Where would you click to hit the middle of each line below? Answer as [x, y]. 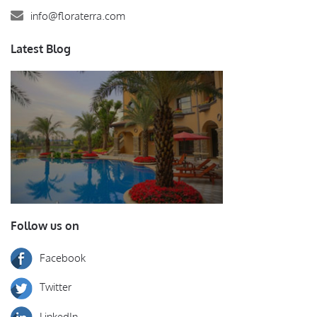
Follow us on [45, 225]
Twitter [56, 287]
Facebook [63, 258]
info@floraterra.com [78, 16]
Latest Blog [41, 48]
